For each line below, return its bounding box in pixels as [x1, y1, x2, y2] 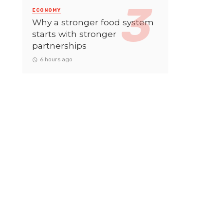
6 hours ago [39, 55, 73, 63]
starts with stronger [32, 28, 116, 39]
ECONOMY [32, 7, 61, 13]
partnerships [32, 40, 87, 51]
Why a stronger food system [32, 17, 154, 27]
